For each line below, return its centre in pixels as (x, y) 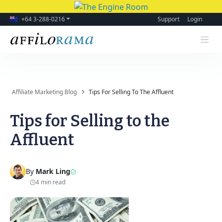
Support (168, 19)
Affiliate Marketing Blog (46, 92)
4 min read (51, 182)
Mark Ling (53, 171)
